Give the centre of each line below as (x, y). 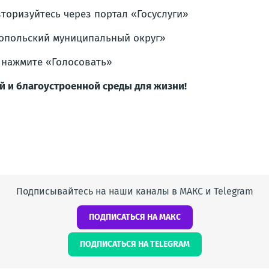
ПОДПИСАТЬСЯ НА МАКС (134, 217)
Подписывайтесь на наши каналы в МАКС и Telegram (134, 191)
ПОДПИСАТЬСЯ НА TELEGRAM (134, 244)
